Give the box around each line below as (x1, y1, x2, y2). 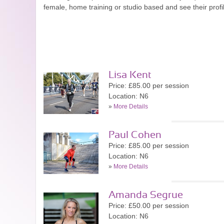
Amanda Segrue (108, 190, 183, 200)
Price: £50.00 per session (108, 201, 189, 209)
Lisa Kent (108, 70, 151, 80)
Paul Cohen (108, 130, 161, 140)
